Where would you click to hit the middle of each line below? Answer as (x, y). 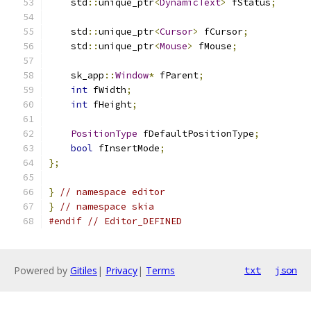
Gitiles (84, 270)
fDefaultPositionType (196, 134)
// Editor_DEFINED (135, 221)
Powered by (42, 270)
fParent (176, 75)
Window (132, 75)
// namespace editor (112, 192)
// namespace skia (107, 207)
